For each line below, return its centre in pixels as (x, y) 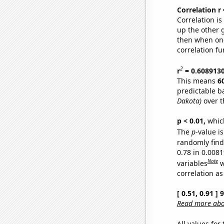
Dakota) (189, 100)
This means (197, 80)
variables (192, 163)
